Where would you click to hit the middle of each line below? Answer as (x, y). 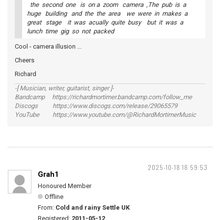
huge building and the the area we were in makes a (108, 14)
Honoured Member (65, 186)
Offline (54, 197)
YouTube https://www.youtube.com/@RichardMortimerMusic (105, 115)
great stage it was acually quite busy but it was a (106, 23)
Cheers (25, 60)
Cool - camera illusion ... (48, 47)
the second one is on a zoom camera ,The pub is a (107, 5)
